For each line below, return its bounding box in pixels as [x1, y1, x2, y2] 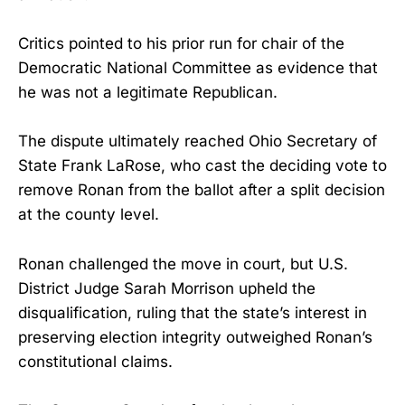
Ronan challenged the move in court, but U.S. [18, 254, 348, 273]
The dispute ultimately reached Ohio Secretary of [18, 132, 377, 151]
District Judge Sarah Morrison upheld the [18, 278, 316, 297]
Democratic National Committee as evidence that [18, 59, 378, 78]
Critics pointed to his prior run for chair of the [18, 34, 344, 53]
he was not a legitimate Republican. [18, 83, 278, 102]
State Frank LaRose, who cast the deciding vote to [18, 156, 387, 175]
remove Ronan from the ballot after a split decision [18, 181, 385, 200]
